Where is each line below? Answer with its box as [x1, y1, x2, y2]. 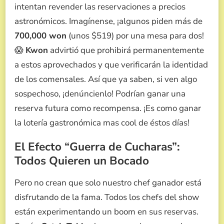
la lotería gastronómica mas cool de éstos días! [14, 116, 189, 128]
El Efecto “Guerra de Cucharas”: [14, 138, 180, 154]
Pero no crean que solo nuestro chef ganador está [14, 176, 201, 188]
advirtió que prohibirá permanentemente [48, 44, 204, 56]
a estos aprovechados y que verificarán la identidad [14, 58, 208, 70]
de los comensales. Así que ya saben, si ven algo [14, 73, 197, 85]
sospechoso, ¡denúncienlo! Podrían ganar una [14, 87, 185, 99]
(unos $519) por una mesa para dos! [66, 29, 204, 41]
